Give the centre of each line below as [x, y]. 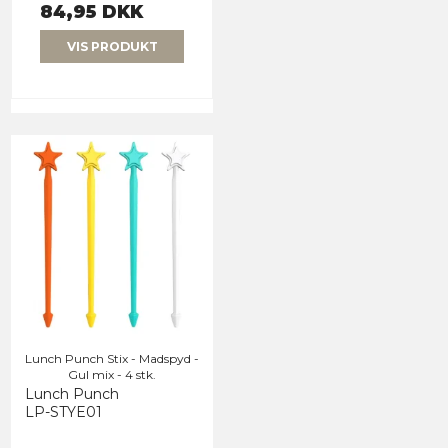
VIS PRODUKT [112, 46]
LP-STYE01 [63, 411]
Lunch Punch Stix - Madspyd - [112, 358]
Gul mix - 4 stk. [112, 374]
